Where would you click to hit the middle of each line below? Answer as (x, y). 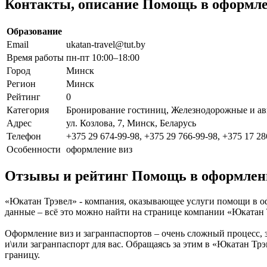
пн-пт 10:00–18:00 (103, 57)
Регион (21, 83)
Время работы (35, 57)
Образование (34, 31)
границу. (22, 255)
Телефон (24, 136)
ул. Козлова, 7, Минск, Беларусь (131, 123)
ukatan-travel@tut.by (106, 44)
